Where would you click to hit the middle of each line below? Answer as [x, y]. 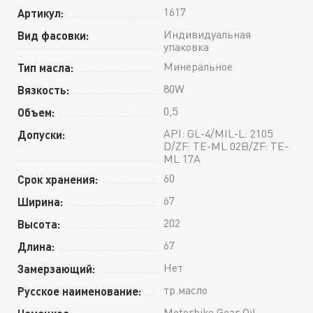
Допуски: [41, 134]
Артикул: [41, 13]
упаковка [186, 46]
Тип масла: [45, 67]
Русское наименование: [79, 291]
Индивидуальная [207, 34]
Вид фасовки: [53, 35]
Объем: [36, 112]
